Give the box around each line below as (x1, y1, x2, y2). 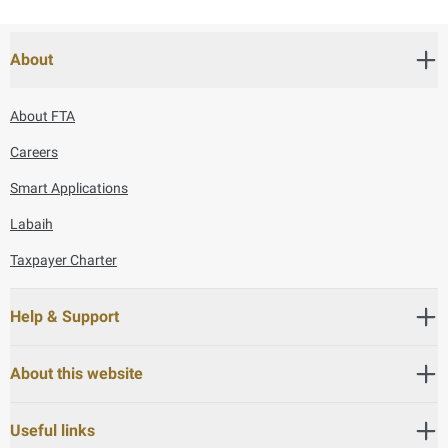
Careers (10, 143, 58, 160)
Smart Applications (10, 179, 128, 196)
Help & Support (10, 306, 119, 326)
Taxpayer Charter (10, 251, 117, 268)
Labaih (10, 215, 53, 232)
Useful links (10, 420, 95, 440)
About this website (10, 363, 143, 383)
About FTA (10, 107, 75, 124)
